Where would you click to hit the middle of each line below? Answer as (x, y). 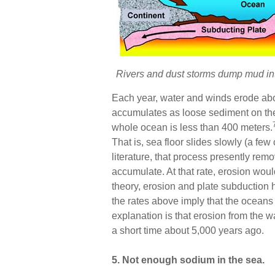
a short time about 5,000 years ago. (188, 230)
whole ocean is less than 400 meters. (192, 127)
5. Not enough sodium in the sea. (188, 260)
